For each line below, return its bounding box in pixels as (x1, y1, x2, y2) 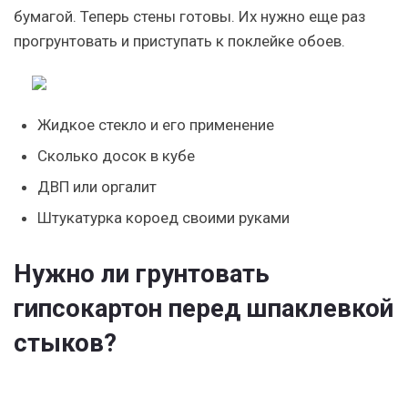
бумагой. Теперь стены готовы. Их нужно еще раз (14, 7, 366, 25)
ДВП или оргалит (36, 178, 157, 196)
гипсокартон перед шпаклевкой (14, 292, 393, 323)
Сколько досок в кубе (36, 147, 195, 165)
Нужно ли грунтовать (14, 258, 270, 289)
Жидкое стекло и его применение (36, 116, 274, 134)
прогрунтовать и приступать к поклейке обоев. (14, 32, 345, 50)
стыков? (14, 327, 117, 358)
